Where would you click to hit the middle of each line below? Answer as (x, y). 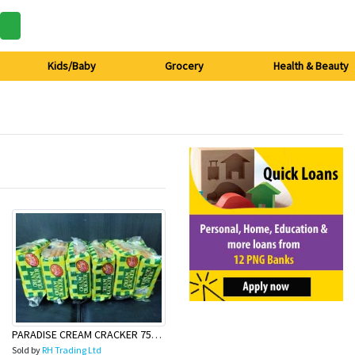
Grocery (185, 66)
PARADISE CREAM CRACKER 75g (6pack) (157, 334)
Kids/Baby (71, 66)
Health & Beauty (311, 66)
